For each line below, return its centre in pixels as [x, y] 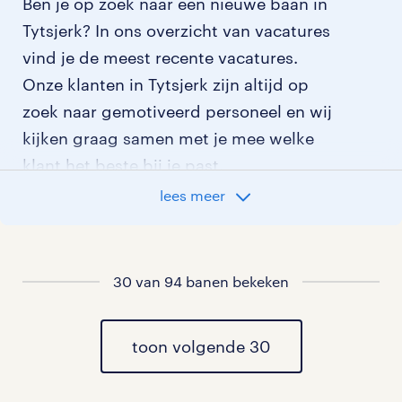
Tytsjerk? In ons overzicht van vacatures [176, 31]
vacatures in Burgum [134, 309]
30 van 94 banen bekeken [201, 282]
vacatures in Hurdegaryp [150, 354]
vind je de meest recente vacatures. [160, 58]
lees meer [192, 196]
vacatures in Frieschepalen [157, 264]
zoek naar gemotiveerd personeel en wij [177, 112]
